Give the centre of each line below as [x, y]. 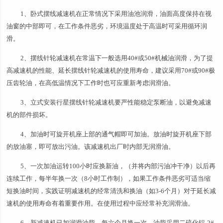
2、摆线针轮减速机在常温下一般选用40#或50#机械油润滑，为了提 [117, 58]
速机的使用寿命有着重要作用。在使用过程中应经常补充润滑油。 [101, 203]
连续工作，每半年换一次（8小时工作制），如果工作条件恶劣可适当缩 [109, 178]
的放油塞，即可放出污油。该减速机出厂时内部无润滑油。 [92, 147]
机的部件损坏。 [30, 115]
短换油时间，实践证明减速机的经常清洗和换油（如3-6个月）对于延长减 [111, 191]
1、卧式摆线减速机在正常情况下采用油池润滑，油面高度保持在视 [116, 14]
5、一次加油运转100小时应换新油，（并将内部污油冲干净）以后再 [118, 166]
